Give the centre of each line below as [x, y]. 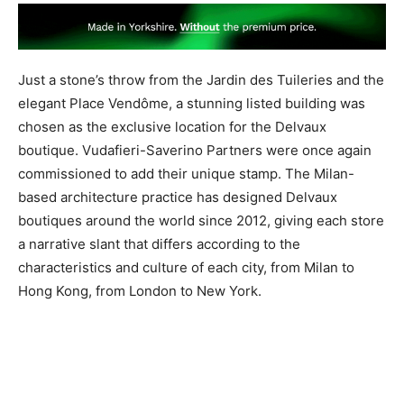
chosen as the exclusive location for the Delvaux [172, 126]
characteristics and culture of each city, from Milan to [186, 267]
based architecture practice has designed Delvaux [178, 197]
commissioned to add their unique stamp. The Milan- [186, 173]
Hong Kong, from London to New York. [140, 290]
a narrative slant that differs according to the [159, 243]
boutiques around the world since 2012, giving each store [201, 220]
